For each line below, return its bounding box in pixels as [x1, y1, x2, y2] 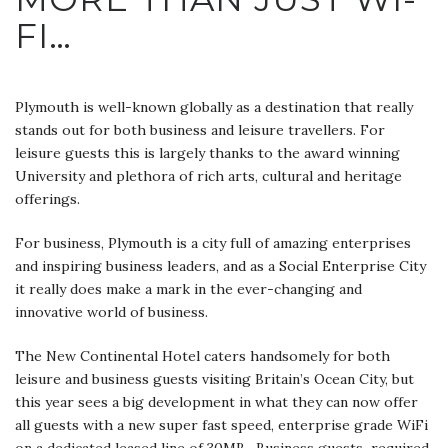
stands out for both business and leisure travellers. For [15, 120, 385, 139]
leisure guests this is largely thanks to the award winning [15, 143, 400, 162]
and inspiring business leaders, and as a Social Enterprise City [15, 256, 426, 275]
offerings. [15, 189, 80, 208]
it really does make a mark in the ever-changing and [15, 279, 362, 298]
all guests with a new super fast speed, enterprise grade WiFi [15, 415, 428, 434]
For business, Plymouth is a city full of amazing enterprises [15, 233, 411, 252]
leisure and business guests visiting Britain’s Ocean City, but [15, 369, 414, 388]
